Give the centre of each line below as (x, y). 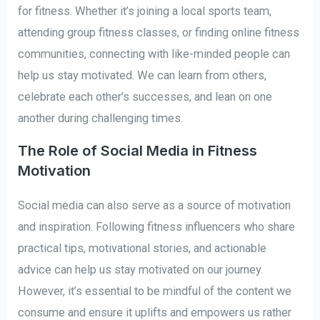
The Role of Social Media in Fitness (138, 151)
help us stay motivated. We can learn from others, (142, 75)
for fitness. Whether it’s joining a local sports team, (145, 11)
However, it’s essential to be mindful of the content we (155, 291)
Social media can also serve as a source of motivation (155, 206)
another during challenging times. (101, 118)
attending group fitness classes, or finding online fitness (159, 32)
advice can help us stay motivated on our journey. (141, 270)
